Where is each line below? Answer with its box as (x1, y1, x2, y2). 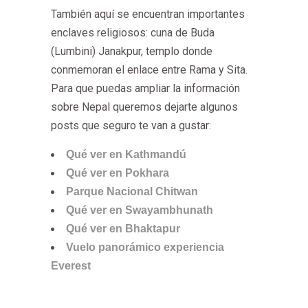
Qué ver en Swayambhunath (66, 204, 213, 216)
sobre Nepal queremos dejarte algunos (51, 100, 238, 113)
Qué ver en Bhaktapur (66, 223, 180, 234)
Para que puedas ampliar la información (51, 82, 240, 95)
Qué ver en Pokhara (66, 167, 169, 179)
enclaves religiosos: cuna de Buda (51, 26, 214, 39)
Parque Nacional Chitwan (66, 186, 198, 197)
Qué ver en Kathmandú (66, 148, 186, 160)
